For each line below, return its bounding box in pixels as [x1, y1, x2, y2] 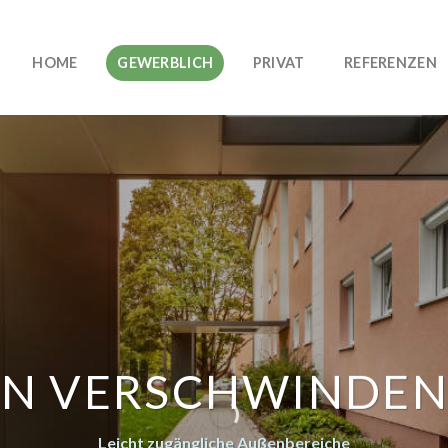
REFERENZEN [344, 53, 437, 71]
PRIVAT [252, 53, 305, 71]
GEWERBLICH [117, 53, 214, 71]
